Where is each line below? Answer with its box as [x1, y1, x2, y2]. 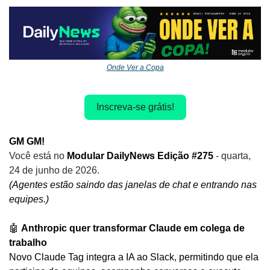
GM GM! [9, 136, 45, 146]
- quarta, [216, 150, 251, 161]
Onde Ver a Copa [106, 63, 164, 72]
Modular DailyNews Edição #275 [64, 150, 216, 161]
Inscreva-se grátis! [96, 101, 174, 112]
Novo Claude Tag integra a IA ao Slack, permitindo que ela [9, 251, 259, 262]
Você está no [9, 150, 64, 161]
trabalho [9, 237, 47, 248]
